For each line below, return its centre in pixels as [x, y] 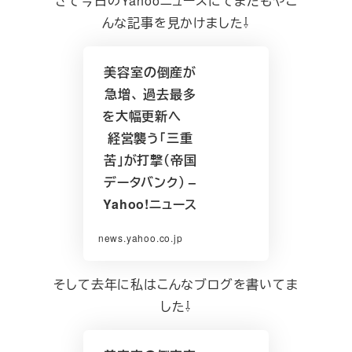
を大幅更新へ [150, 115]
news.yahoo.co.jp [140, 237]
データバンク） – [150, 181]
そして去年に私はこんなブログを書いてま [176, 284]
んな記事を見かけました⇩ [176, 22]
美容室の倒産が [150, 71]
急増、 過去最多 [150, 93]
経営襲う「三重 [150, 137]
